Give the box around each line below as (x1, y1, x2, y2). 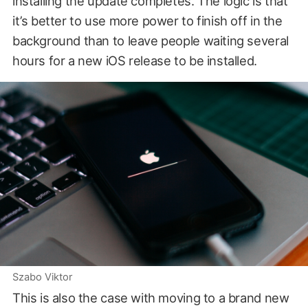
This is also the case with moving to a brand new (12, 290, 289, 306)
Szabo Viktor (12, 271, 72, 284)
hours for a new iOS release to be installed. (12, 52, 257, 68)
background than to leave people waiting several (12, 32, 289, 48)
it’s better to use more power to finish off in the (12, 12, 283, 28)
